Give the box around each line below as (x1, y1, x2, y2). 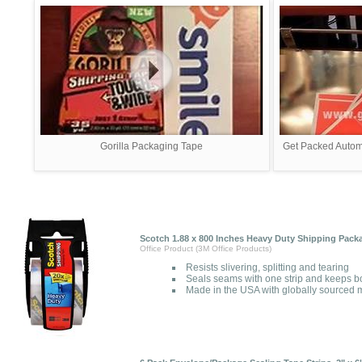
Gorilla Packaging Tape (100, 140, 204, 152)
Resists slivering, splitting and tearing (186, 262, 349, 273)
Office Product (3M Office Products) (140, 244, 271, 253)
